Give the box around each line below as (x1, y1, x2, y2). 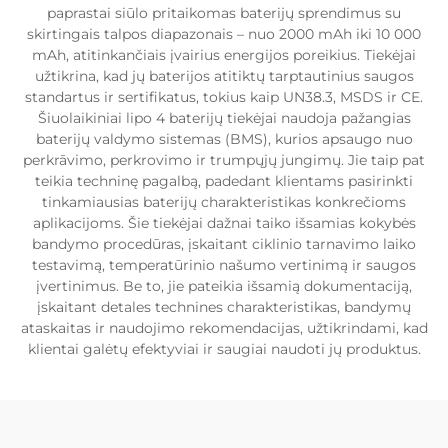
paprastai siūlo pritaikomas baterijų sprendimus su (47, 4, 401, 22)
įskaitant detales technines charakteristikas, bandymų (37, 298, 411, 316)
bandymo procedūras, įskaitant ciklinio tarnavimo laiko (32, 235, 416, 253)
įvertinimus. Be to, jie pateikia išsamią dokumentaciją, (36, 277, 412, 295)
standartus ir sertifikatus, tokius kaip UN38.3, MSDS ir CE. (25, 88, 423, 106)
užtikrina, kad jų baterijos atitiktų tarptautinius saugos (34, 67, 414, 85)
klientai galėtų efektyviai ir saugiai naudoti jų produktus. (27, 340, 421, 358)
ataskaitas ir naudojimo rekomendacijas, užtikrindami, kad (20, 319, 428, 337)
